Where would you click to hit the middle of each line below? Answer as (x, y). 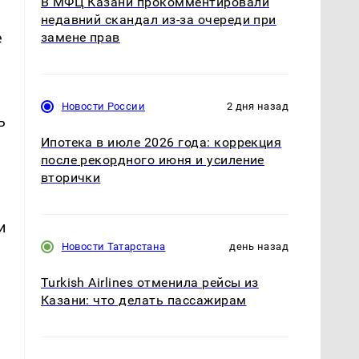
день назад (259, 247)
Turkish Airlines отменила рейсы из (149, 283)
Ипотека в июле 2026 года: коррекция (161, 143)
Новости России (103, 107)
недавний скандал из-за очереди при (158, 20)
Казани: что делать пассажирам (143, 301)
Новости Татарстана (113, 247)
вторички (71, 178)
